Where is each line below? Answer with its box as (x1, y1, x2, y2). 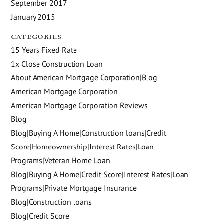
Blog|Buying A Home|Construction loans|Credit (11, 127, 167, 138)
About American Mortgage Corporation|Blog (11, 72, 158, 82)
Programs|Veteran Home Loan (11, 155, 110, 165)
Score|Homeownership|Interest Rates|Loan (11, 141, 154, 151)
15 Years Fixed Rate (11, 44, 77, 55)
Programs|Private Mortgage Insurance (11, 183, 137, 193)
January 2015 (11, 11, 56, 22)
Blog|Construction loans (11, 196, 92, 207)
